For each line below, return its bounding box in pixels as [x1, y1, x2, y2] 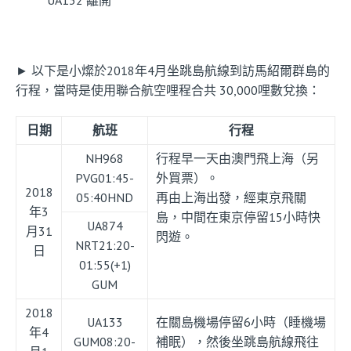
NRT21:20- [74, 237, 135, 254]
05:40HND [76, 190, 133, 206]
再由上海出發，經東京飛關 [156, 190, 306, 206]
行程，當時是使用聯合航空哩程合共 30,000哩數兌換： [16, 82, 320, 99]
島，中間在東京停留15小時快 [156, 209, 320, 226]
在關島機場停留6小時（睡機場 [156, 314, 326, 331]
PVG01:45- [75, 170, 134, 186]
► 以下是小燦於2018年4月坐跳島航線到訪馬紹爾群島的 [16, 63, 330, 79]
